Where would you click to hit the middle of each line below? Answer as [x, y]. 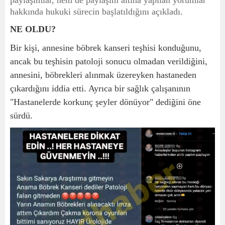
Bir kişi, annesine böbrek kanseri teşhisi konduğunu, [106, 48]
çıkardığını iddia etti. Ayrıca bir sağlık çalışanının [100, 89]
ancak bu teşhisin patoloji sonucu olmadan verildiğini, [109, 62]
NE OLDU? [33, 29]
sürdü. [21, 116]
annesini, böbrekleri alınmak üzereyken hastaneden [103, 75]
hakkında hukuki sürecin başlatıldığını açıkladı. [96, 12]
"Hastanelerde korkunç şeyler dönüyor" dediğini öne [105, 102]
